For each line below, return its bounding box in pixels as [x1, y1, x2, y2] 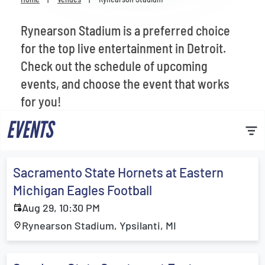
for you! [21, 93, 61, 109]
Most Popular [21, 31, 96, 49]
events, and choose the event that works [21, 76, 230, 91]
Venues [21, 1, 63, 19]
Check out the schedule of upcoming [21, 58, 208, 73]
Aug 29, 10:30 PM [22, 201, 100, 214]
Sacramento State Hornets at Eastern [13, 164, 224, 180]
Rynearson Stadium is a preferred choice [21, 22, 230, 38]
